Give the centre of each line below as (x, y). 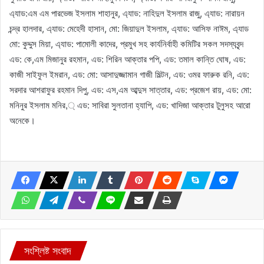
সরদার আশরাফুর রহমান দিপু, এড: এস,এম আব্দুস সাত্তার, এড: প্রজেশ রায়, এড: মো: (131, 90)
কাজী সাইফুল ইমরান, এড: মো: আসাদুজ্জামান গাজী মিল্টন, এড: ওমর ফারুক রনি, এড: (129, 74)
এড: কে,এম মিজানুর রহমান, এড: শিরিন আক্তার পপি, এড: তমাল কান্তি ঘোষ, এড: (128, 59)
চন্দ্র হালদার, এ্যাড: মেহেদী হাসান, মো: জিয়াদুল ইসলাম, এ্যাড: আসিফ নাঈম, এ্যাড (129, 28)
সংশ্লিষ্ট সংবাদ (48, 250)
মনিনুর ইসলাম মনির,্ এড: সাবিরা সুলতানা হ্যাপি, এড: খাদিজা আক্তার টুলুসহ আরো (130, 105)
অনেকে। (22, 120)
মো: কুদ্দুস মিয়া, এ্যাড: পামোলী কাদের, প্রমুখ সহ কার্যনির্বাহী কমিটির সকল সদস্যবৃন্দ (126, 44)
